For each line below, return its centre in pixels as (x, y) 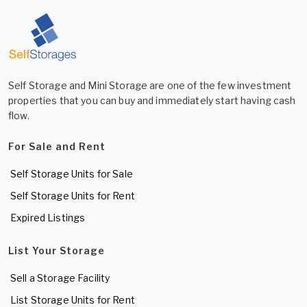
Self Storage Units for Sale (72, 173)
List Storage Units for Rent (73, 299)
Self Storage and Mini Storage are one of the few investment (150, 85)
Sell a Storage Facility (60, 278)
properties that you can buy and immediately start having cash (152, 100)
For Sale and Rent (57, 146)
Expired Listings (48, 217)
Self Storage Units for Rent (73, 195)
